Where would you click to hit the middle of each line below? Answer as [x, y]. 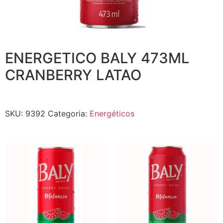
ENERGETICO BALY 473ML [97, 58]
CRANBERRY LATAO [73, 75]
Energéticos [112, 113]
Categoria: [69, 113]
